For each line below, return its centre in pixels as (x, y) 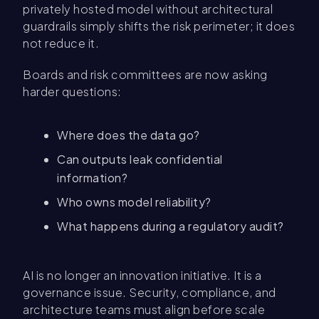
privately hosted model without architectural (148, 9)
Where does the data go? (130, 135)
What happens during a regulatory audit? (172, 226)
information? (94, 178)
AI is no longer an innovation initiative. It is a (142, 276)
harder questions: (73, 92)
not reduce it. (61, 43)
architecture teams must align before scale (144, 310)
